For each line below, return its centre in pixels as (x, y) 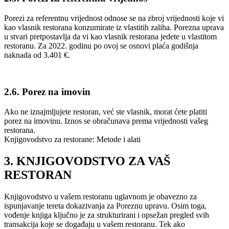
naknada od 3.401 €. (37, 55)
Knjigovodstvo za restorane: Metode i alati (72, 139)
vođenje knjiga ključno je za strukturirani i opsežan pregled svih (107, 215)
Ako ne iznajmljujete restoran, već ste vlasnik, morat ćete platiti (106, 111)
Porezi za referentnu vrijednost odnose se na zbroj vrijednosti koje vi (114, 18)
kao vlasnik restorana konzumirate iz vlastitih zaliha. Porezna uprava (114, 27)
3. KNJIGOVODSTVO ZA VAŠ (87, 161)
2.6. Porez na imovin (47, 92)
